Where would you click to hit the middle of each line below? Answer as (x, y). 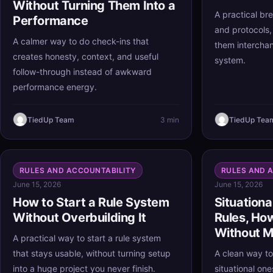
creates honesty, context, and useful (86, 56)
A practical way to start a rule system (87, 238)
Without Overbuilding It (80, 218)
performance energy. (55, 87)
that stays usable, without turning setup (92, 253)
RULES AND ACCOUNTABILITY (78, 170)
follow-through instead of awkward (82, 72)
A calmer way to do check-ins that (81, 41)
